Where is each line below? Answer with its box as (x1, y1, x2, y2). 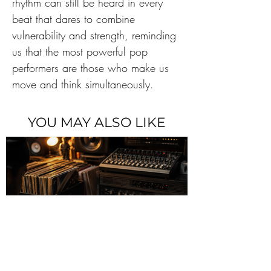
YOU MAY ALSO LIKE (28, 114, 166, 131)
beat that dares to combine (12, 11, 139, 26)
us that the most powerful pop (12, 44, 151, 59)
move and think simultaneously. (12, 77, 154, 91)
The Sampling (24, 251, 117, 267)
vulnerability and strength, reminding (12, 28, 180, 42)
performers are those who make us (12, 60, 172, 75)
